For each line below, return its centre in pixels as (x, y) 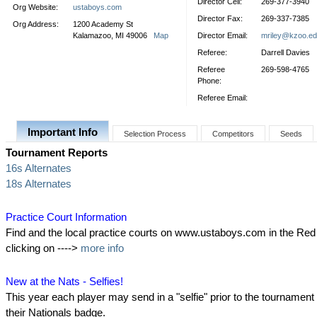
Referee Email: (223, 98)
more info (102, 248)
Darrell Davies (286, 52)
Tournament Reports (57, 152)
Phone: (209, 81)
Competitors (233, 134)
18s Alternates (39, 184)
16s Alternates (39, 168)
